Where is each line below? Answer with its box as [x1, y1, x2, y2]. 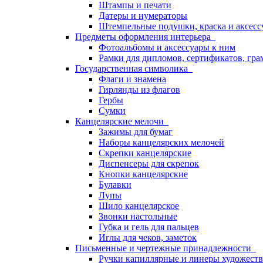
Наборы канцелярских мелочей [99, 137, 224, 147]
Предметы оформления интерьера [75, 32, 215, 42]
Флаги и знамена [99, 74, 166, 84]
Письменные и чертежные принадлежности [75, 243, 256, 253]
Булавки [99, 180, 131, 190]
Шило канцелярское [99, 201, 179, 211]
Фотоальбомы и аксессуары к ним [99, 42, 235, 52]
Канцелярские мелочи [75, 116, 168, 126]
